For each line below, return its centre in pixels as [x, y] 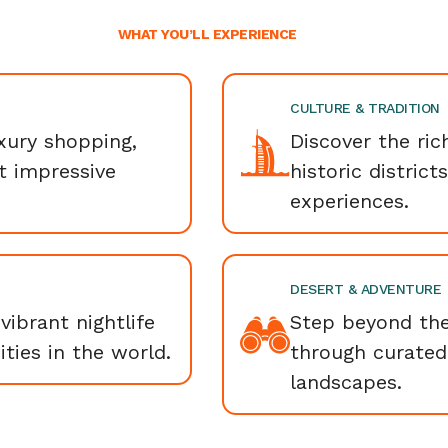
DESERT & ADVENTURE [365, 289]
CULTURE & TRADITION [365, 108]
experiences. [349, 201]
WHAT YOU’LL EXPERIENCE [207, 34]
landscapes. [346, 382]
